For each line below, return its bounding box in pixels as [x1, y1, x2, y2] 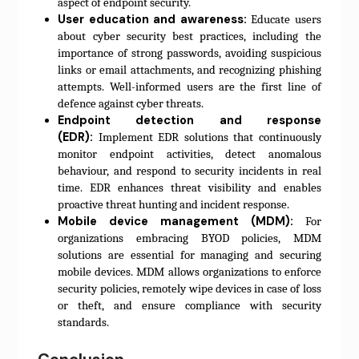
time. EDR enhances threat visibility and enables [58, 180, 321, 195]
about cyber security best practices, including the [58, 29, 321, 43]
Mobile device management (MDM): [58, 212, 293, 229]
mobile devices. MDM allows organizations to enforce [58, 264, 321, 279]
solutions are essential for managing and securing [58, 248, 321, 262]
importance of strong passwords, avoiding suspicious [58, 46, 321, 60]
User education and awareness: [58, 10, 247, 27]
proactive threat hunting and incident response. [58, 197, 290, 212]
